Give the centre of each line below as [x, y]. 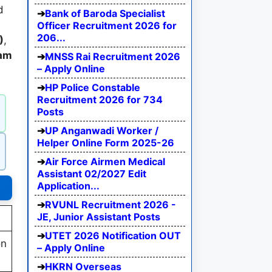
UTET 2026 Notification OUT [113, 236]
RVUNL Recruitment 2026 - [110, 205]
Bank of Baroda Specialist [105, 14]
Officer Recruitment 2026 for [107, 26]
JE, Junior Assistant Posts [99, 217]
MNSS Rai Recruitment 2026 [113, 57]
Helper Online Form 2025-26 [106, 143]
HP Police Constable [93, 88]
